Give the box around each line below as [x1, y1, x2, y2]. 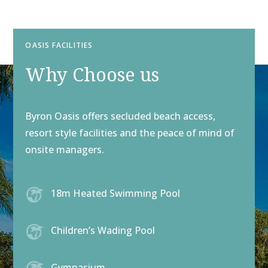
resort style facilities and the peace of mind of [25, 126, 235, 140]
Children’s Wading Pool [50, 224, 155, 237]
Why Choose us [25, 62, 160, 87]
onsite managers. [25, 143, 105, 157]
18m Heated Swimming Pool [50, 187, 180, 200]
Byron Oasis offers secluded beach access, [25, 109, 216, 123]
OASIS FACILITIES [25, 40, 93, 51]
